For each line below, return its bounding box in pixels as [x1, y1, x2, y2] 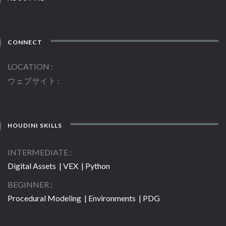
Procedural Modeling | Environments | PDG [8, 193, 160, 203]
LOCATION [8, 62, 49, 72]
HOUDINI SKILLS [6, 122, 63, 130]
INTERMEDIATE [8, 147, 68, 157]
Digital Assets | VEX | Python [8, 161, 110, 171]
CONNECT [6, 38, 43, 46]
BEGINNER [8, 180, 49, 190]
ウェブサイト [8, 76, 56, 86]
